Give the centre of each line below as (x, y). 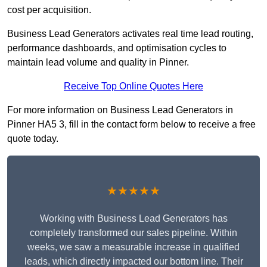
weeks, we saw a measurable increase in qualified (133, 247)
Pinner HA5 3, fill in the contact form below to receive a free (131, 125)
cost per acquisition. (49, 10)
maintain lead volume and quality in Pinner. (98, 63)
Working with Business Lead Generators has (133, 219)
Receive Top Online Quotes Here (133, 86)
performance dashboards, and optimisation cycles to (117, 48)
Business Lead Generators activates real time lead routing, (130, 34)
